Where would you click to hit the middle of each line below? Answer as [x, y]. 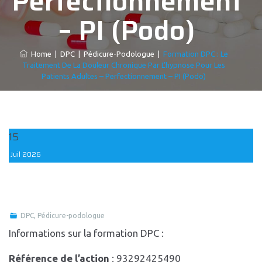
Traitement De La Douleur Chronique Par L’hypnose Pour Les [124, 65]
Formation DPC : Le [195, 54]
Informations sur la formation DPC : [86, 233]
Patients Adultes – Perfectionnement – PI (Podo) [124, 76]
